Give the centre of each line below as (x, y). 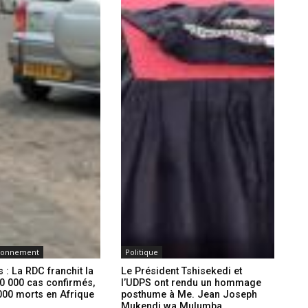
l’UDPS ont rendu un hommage (191, 283)
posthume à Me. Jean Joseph (189, 295)
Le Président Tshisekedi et (181, 272)
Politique (141, 252)
